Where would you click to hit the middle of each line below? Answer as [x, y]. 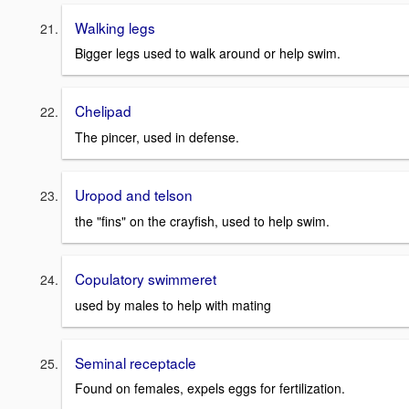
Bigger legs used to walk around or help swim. [208, 53]
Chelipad [103, 111]
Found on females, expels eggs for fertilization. [210, 388]
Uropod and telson [134, 195]
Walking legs [115, 27]
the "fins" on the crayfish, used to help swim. [202, 220]
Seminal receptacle [136, 362]
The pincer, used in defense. [157, 137]
